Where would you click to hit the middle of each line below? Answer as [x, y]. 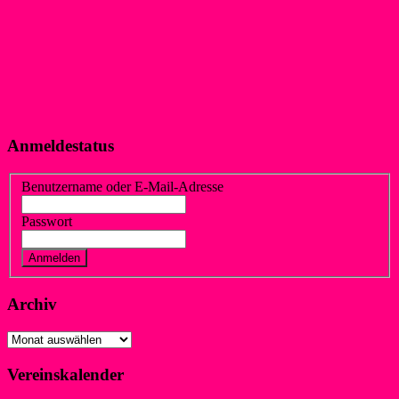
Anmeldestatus [61, 146]
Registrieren [195, 257]
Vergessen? [122, 257]
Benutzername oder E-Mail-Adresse [122, 187]
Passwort [47, 222]
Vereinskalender [65, 374]
